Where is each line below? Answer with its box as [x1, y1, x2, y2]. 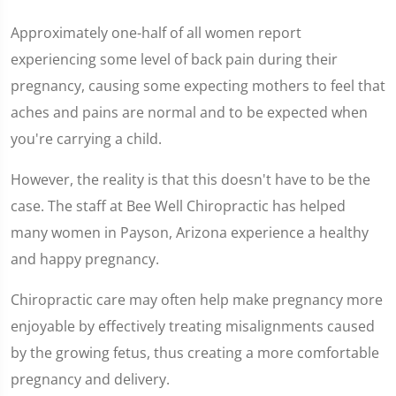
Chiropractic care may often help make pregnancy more [11, 290, 383, 309]
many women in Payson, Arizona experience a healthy [11, 223, 369, 242]
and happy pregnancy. [11, 249, 159, 269]
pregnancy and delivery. [11, 369, 170, 389]
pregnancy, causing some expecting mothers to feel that [11, 76, 385, 95]
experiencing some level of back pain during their [11, 49, 338, 69]
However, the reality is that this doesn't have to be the [11, 170, 370, 189]
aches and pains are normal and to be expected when [11, 103, 368, 122]
